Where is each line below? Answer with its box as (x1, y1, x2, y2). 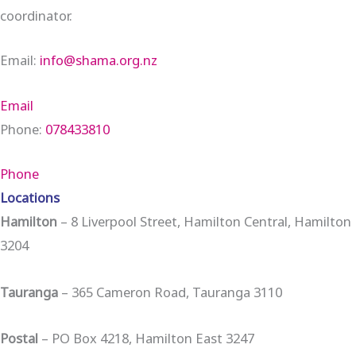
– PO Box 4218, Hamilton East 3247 (38, 329, 254, 348)
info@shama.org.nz (40, 51, 157, 70)
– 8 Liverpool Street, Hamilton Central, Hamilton (57, 211, 351, 230)
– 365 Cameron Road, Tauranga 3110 (58, 282, 282, 301)
